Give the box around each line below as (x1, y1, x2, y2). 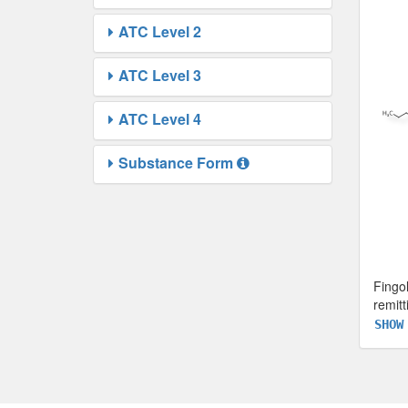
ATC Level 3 (118, 65, 201, 87)
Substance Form (118, 152, 233, 174)
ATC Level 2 (118, 21, 201, 43)
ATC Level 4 (118, 108, 201, 130)
